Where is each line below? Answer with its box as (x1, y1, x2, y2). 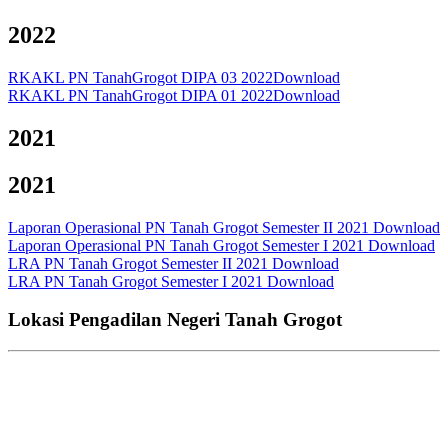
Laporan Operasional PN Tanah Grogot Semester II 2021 (8, 218, 373, 236)
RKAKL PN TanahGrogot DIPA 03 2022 (8, 68, 273, 86)
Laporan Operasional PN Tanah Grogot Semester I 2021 (8, 236, 368, 254)
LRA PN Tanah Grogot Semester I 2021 (8, 272, 267, 290)
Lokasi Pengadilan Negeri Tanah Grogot (8, 309, 342, 331)
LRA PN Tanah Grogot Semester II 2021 (8, 254, 272, 272)
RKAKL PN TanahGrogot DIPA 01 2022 (8, 86, 273, 104)
